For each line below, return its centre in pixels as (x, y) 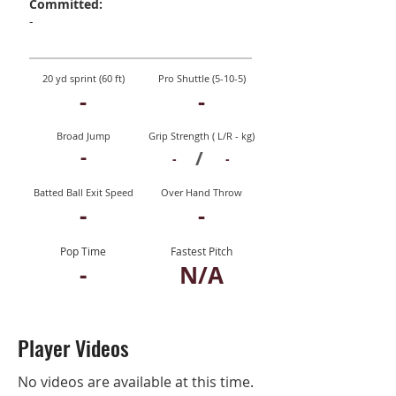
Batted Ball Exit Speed (83, 192)
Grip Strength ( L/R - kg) (202, 136)
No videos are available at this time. (136, 382)
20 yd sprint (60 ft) (83, 78)
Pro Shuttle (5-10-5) (202, 78)
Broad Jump (83, 136)
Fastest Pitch (202, 251)
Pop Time (83, 251)
